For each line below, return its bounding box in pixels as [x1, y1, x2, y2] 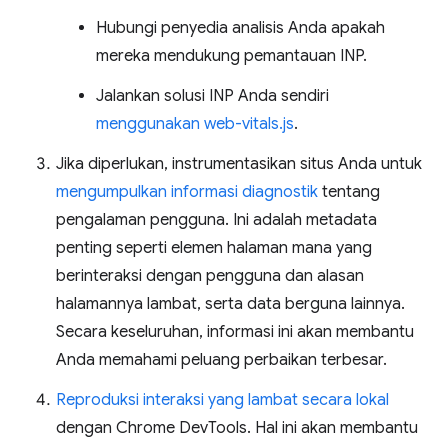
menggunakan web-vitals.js [96, 113, 294, 134]
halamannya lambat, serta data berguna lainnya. [56, 293, 405, 314]
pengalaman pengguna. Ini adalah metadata [56, 209, 377, 230]
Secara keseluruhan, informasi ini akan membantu [56, 321, 414, 342]
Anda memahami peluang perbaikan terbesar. [56, 349, 387, 370]
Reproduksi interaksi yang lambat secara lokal [56, 389, 389, 410]
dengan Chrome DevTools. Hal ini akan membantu [56, 417, 418, 438]
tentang [318, 181, 380, 202]
